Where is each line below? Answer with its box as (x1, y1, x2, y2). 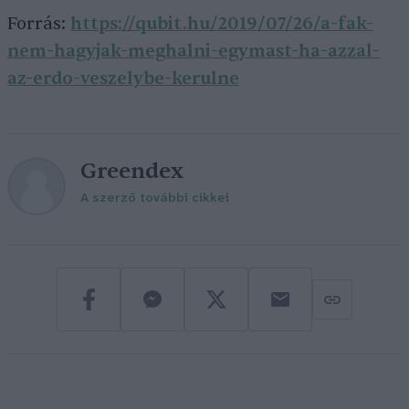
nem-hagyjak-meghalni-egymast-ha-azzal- (7, 40, 380, 63)
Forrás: (7, 13, 70, 36)
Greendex (80, 157, 184, 186)
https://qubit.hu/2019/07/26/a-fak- (70, 13, 373, 36)
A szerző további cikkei (80, 192, 229, 206)
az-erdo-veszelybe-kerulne (7, 68, 239, 90)
